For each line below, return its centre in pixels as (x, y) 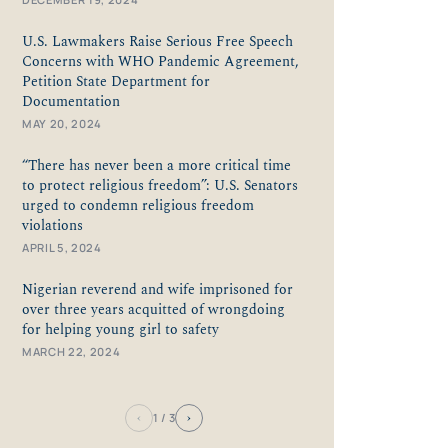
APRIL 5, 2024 (62, 247)
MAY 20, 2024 (62, 123)
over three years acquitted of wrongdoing (153, 309)
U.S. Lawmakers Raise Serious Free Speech (157, 41)
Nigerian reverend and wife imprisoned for (157, 289)
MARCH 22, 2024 (71, 351)
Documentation (71, 101)
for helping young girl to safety (120, 329)
